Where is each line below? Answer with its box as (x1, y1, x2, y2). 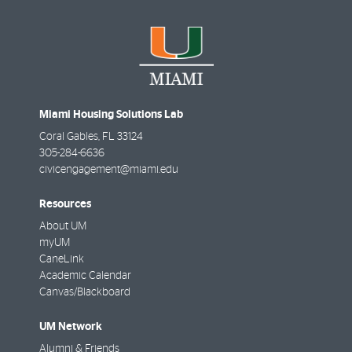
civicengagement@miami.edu (39, 163, 178, 175)
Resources (39, 197, 91, 210)
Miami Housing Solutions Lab (39, 108, 183, 120)
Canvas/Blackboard (39, 286, 130, 298)
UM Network (39, 321, 102, 333)
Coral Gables (39, 130, 98, 142)
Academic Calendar (39, 269, 131, 281)
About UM (39, 220, 86, 232)
